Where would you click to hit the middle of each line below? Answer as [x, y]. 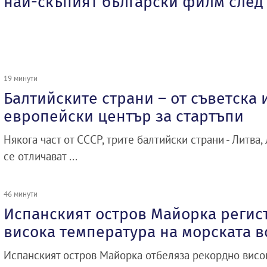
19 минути [21, 78]
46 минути [21, 193]
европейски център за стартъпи [124, 116]
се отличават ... [41, 156]
